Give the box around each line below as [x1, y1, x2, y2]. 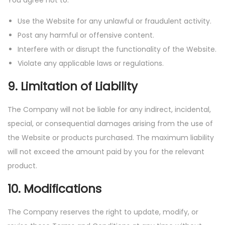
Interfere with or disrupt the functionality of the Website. [18, 44, 216, 54]
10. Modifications [8, 181, 101, 197]
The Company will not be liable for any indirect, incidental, [8, 104, 211, 115]
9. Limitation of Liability [8, 78, 138, 94]
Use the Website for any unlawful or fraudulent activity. [18, 16, 211, 26]
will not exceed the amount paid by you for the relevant [8, 147, 204, 157]
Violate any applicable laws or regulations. [18, 58, 164, 68]
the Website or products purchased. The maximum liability [8, 133, 214, 143]
